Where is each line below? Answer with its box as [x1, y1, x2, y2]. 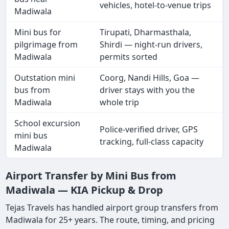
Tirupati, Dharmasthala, [100, 26, 192, 38]
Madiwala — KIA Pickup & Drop [6, 182, 164, 197]
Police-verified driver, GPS [100, 123, 198, 135]
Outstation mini [14, 72, 76, 83]
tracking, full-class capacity [100, 135, 204, 147]
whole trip [100, 96, 140, 108]
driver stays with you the [100, 84, 195, 96]
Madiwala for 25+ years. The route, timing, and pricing [6, 214, 215, 225]
